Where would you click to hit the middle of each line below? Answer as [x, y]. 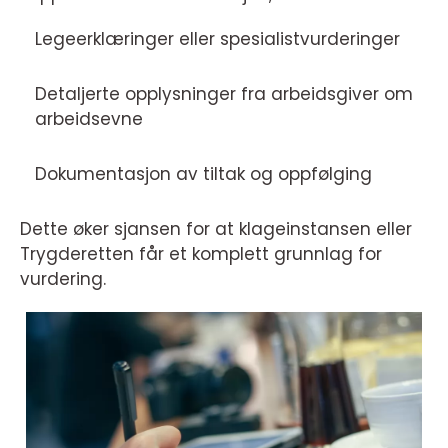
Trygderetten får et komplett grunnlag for [201, 254]
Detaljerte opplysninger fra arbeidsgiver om [224, 94]
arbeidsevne [89, 119]
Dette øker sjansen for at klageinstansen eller [216, 229]
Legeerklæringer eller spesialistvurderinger [217, 39]
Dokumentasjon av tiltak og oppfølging [203, 174]
